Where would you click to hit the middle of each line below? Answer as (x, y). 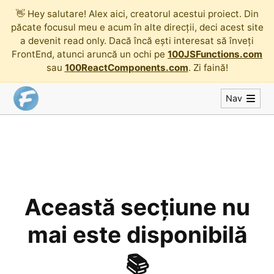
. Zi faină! (208, 68)
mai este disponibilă (137, 234)
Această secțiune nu (137, 207)
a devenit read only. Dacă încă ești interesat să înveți (137, 41)
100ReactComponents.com (126, 68)
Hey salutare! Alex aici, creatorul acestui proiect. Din (143, 14)
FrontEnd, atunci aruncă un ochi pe (88, 54)
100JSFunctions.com (215, 54)
